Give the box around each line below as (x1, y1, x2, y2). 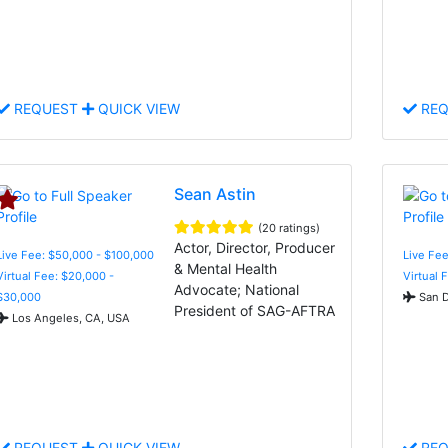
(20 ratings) (258, 220, 321, 235)
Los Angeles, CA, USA (9, 310, 130, 325)
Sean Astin (174, 183, 257, 204)
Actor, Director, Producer (174, 238, 336, 256)
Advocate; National (174, 280, 300, 298)
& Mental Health (174, 259, 278, 277)
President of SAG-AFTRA (174, 301, 336, 319)
